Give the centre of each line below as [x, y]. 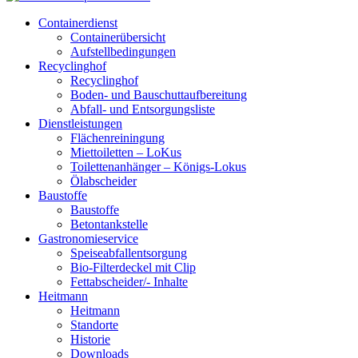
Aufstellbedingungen [123, 52]
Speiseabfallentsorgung [129, 253]
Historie [90, 339]
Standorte [94, 325]
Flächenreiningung [117, 138]
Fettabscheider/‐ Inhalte [129, 282]
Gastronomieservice [88, 239]
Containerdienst [78, 23]
